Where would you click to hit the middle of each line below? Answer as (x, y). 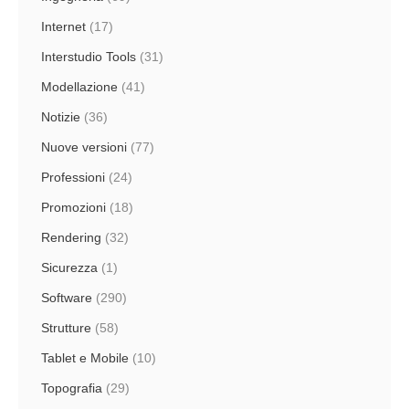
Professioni (73, 177)
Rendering (71, 237)
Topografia (72, 388)
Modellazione (79, 87)
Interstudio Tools (89, 57)
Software (67, 298)
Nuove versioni (84, 147)
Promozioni (73, 207)
